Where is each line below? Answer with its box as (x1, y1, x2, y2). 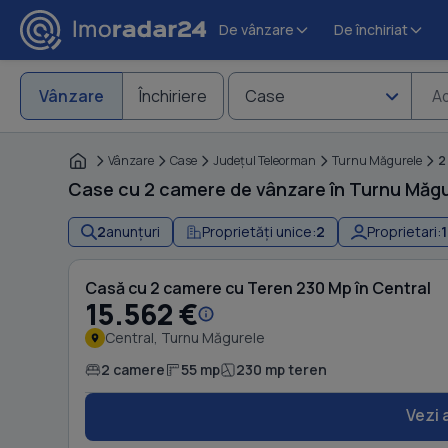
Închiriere (138, 85, 207, 107)
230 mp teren (236, 360, 327, 379)
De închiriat (334, 19, 408, 39)
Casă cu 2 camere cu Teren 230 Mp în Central (85, 277, 431, 299)
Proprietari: (367, 222, 441, 241)
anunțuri (106, 222, 160, 241)
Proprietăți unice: (202, 222, 316, 241)
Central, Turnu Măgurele (105, 328, 265, 347)
